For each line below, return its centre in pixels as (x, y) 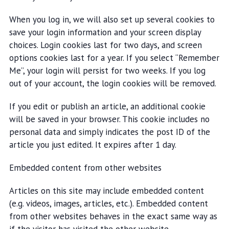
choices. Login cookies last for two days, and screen (105, 45)
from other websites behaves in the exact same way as (113, 216)
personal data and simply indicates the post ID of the (109, 132)
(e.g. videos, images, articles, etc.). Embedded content (108, 203)
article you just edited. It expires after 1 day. (93, 145)
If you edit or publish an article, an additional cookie (107, 106)
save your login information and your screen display (105, 32)
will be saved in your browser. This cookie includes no (109, 119)
